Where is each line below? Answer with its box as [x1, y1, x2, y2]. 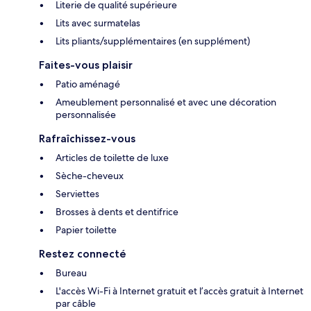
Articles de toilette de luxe [56, 151, 169, 164]
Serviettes [56, 187, 99, 200]
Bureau [56, 266, 87, 279]
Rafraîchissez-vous [39, 131, 135, 145]
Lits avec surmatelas [56, 16, 140, 29]
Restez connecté [39, 246, 126, 260]
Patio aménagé [56, 77, 120, 90]
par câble [56, 296, 96, 310]
